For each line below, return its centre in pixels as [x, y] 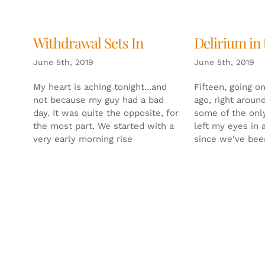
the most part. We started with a [103, 126]
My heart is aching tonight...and [100, 87]
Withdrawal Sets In [88, 42]
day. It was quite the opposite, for [106, 113]
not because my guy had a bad [98, 100]
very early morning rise [83, 139]
